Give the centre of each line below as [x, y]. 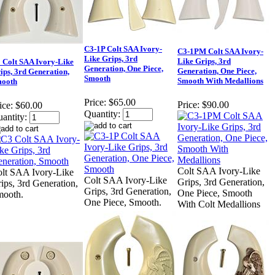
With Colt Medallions [219, 204]
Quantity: [102, 114]
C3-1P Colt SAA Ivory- [123, 49]
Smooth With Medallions [220, 81]
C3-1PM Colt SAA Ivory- [220, 52]
